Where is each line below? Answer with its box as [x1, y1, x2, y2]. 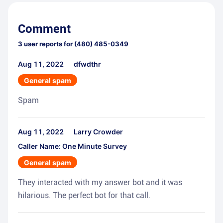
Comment [18, 22, 71, 36]
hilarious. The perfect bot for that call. [18, 191, 150, 201]
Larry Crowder [74, 127, 123, 136]
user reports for [22, 40, 73, 48]
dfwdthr [74, 60, 101, 69]
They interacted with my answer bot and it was [18, 178, 182, 188]
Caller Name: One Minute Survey [18, 142, 127, 151]
